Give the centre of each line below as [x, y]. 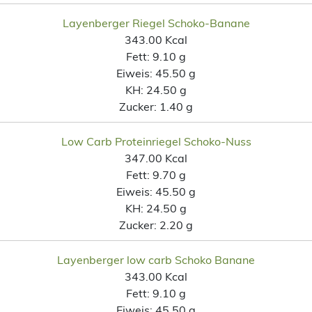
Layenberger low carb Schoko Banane [156, 259]
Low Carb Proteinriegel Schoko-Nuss [156, 141]
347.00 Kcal [156, 158]
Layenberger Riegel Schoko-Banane [156, 23]
